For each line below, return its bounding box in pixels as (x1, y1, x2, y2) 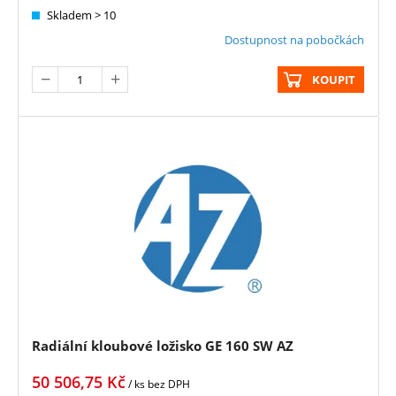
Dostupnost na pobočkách (225, 32, 364, 49)
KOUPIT (312, 72, 355, 88)
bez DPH (148, 377, 190, 392)
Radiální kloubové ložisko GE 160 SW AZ (32, 337, 293, 355)
